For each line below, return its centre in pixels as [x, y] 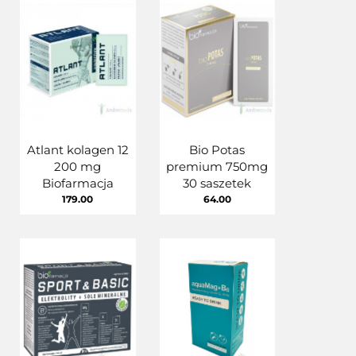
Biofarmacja [77, 183]
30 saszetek [217, 183]
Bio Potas [217, 149]
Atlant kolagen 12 [77, 149]
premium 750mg [217, 166]
